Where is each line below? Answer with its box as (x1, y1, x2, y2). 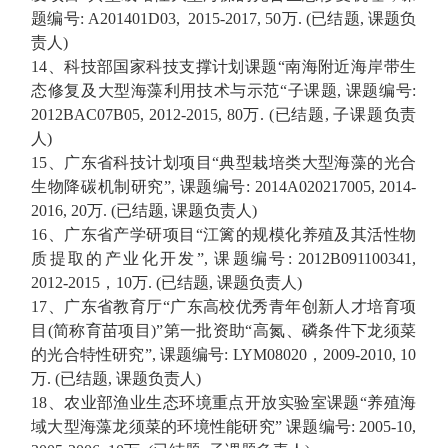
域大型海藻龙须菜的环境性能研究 (31, 418, 275, 436)
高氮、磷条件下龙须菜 (252, 322, 417, 340)
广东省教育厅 (64, 298, 163, 316)
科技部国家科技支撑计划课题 (64, 58, 278, 76)
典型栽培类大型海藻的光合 (219, 154, 417, 172)
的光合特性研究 (31, 346, 145, 364)
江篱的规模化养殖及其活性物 (202, 226, 417, 244)
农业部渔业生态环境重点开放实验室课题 (64, 394, 360, 412)
